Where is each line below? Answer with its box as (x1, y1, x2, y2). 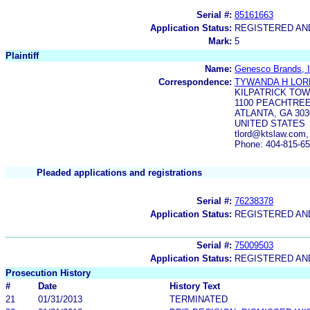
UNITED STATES (235, 118, 305, 129)
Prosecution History (6, 267, 91, 278)
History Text (170, 280, 220, 291)
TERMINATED (170, 293, 228, 304)
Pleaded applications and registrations (37, 167, 202, 178)
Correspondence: (158, 76, 232, 87)
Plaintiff (6, 50, 39, 61)
